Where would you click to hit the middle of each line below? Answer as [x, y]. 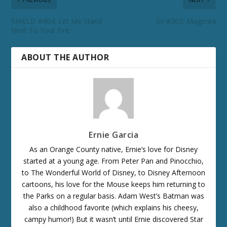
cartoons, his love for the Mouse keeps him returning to [113, 184]
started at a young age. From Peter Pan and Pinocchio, [113, 161]
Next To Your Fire [41, 30]
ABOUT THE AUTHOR [65, 57]
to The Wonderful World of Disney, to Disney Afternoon [113, 172]
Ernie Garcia [113, 135]
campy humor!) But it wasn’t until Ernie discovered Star [113, 219]
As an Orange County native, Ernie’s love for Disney [113, 149]
